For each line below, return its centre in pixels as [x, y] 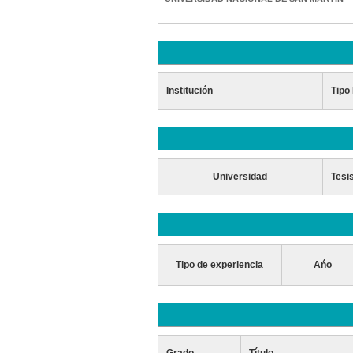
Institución [189, 91]
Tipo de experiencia [220, 265]
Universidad [240, 176]
